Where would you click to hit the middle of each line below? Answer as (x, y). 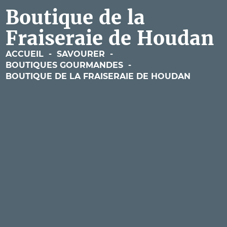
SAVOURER (81, 54)
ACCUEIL (24, 54)
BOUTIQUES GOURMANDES (64, 65)
